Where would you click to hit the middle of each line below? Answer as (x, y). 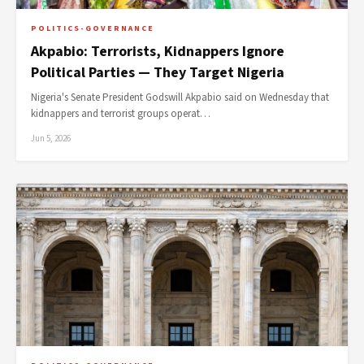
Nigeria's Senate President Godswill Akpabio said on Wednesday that (180, 97)
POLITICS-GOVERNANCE (93, 28)
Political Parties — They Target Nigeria (158, 73)
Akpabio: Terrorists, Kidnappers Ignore (158, 52)
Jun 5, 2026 (51, 139)
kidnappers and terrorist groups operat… (121, 114)
